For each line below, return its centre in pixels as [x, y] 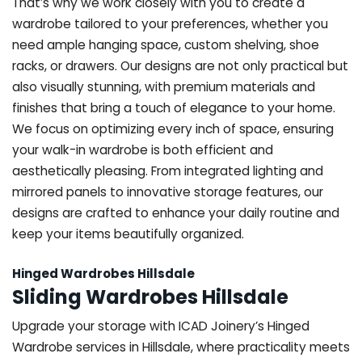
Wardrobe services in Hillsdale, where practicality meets [181, 347]
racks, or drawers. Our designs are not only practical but [180, 65]
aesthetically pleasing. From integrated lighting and [168, 170]
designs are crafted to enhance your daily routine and [176, 213]
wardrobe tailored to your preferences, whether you [170, 23]
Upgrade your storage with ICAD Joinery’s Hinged [161, 326]
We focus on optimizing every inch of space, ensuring [173, 128]
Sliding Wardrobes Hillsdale [150, 297]
